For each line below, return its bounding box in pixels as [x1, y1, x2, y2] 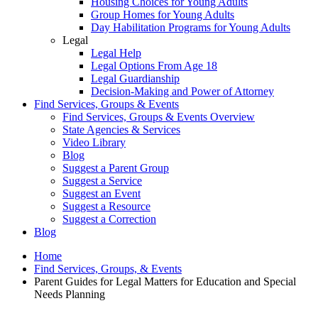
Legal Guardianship [91, 72, 180, 85]
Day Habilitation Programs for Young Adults [91, 21, 290, 34]
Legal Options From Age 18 [91, 60, 217, 72]
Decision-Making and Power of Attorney [91, 85, 274, 98]
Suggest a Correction [62, 213, 156, 226]
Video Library [62, 136, 126, 149]
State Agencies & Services [62, 124, 180, 136]
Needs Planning [34, 288, 105, 301]
